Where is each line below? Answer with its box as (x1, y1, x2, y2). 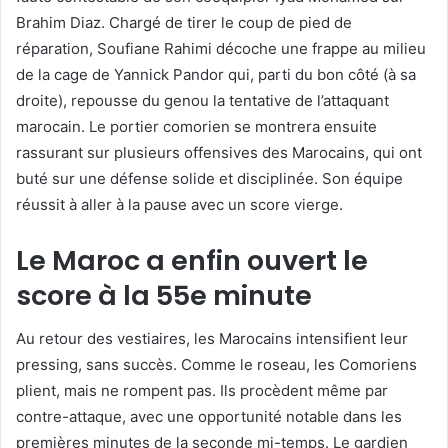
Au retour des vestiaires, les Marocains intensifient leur (16, 329, 408, 349)
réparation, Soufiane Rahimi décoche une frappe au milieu (16, 38, 426, 58)
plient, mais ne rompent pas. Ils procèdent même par (16, 381, 388, 401)
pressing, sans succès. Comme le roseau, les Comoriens (16, 355, 417, 375)
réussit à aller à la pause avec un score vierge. (16, 194, 343, 214)
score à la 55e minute (16, 276, 312, 314)
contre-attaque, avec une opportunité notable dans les (16, 407, 402, 427)
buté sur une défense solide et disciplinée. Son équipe (16, 168, 403, 188)
